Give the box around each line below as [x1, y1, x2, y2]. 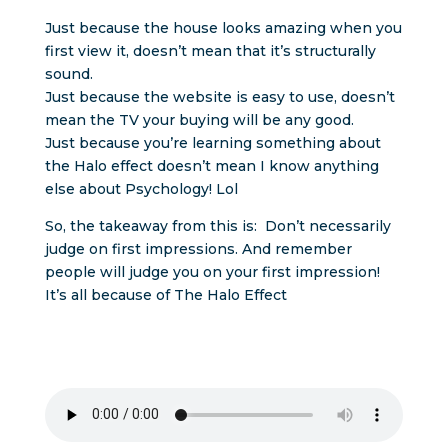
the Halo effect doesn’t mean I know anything [44, 156, 379, 175]
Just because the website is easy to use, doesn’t [44, 87, 395, 106]
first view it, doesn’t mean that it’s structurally [44, 41, 376, 60]
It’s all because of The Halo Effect [44, 285, 287, 304]
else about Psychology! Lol [44, 179, 238, 198]
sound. [44, 64, 93, 83]
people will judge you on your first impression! [44, 262, 380, 281]
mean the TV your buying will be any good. [44, 110, 354, 129]
